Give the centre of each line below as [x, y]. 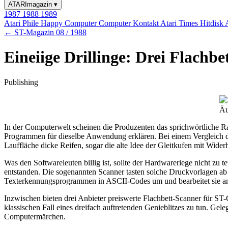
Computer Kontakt [130, 23]
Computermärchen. [35, 216]
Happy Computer [70, 23]
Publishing [21, 82]
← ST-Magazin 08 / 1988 [45, 32]
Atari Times [180, 23]
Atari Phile [22, 23]
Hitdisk [212, 23]
